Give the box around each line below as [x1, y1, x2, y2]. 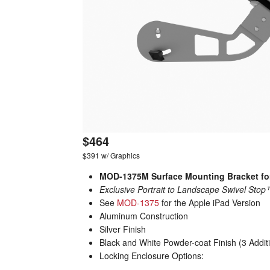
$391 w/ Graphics [83, 150, 140, 160]
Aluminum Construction [99, 210, 188, 222]
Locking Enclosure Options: [99, 250, 204, 262]
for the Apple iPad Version [159, 196, 260, 209]
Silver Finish [99, 223, 146, 235]
